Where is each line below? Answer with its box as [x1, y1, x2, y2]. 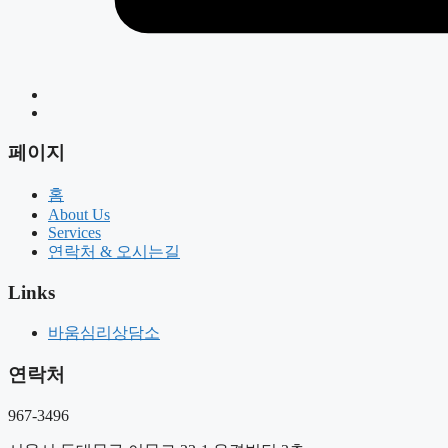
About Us [48, 206, 110, 224]
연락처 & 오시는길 [48, 243, 180, 261]
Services [48, 224, 101, 242]
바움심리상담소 [48, 323, 160, 341]
